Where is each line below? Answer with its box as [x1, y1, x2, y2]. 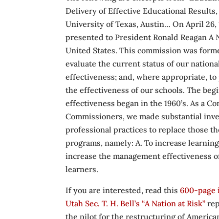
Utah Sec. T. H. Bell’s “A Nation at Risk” [66, 198, 206, 208]
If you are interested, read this [66, 185, 180, 195]
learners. [66, 164, 99, 174]
